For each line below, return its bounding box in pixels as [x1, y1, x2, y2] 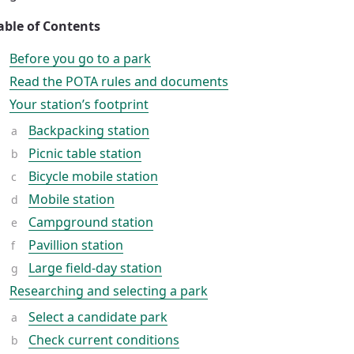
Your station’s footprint [9, 96, 149, 113]
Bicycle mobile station [28, 168, 158, 185]
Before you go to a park [9, 50, 151, 67]
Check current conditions [28, 331, 179, 348]
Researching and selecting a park [9, 282, 208, 299]
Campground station [28, 213, 153, 231]
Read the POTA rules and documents [9, 73, 228, 90]
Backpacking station [28, 122, 149, 139]
